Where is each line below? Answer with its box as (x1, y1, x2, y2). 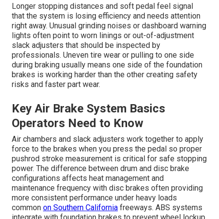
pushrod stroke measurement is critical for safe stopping (12, 154, 207, 164)
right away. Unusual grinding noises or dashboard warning (12, 21, 206, 31)
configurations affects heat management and (12, 174, 164, 183)
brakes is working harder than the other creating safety (12, 70, 197, 80)
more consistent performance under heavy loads (12, 193, 177, 203)
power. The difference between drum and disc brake (12, 164, 189, 174)
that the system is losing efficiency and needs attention (12, 11, 200, 21)
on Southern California (43, 203, 118, 213)
